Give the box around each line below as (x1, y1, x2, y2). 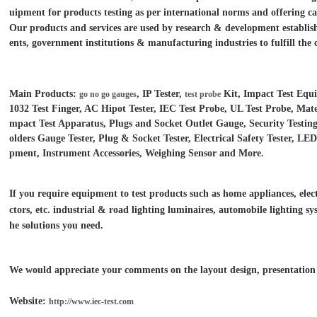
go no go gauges (79, 89, 137, 99)
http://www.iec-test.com (49, 296, 134, 306)
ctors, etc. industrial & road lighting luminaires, (9, 204, 216, 215)
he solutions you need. (9, 220, 103, 231)
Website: (9, 296, 49, 306)
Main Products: (9, 88, 79, 99)
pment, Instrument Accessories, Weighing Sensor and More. (9, 148, 264, 158)
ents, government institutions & (9, 38, 148, 48)
